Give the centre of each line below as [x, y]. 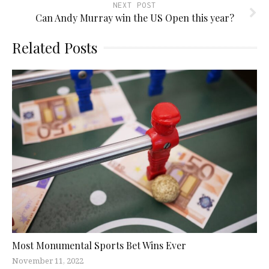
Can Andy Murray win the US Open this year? [134, 18]
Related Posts [55, 48]
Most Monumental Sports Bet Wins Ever [99, 246]
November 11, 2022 [48, 261]
